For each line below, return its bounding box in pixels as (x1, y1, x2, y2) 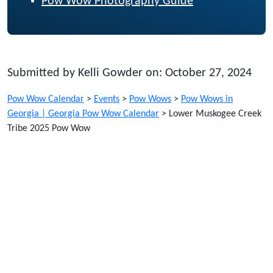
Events (94, 94, 119, 104)
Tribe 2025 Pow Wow (7, 123, 90, 133)
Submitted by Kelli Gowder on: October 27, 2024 (7, 66, 252, 79)
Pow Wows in (181, 94, 233, 104)
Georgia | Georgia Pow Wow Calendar (7, 108, 159, 119)
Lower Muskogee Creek (169, 108, 261, 119)
